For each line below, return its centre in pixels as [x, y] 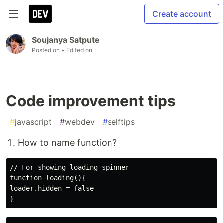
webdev [80, 122]
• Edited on [77, 50]
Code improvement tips [91, 101]
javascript [33, 122]
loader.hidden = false [52, 188]
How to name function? [67, 143]
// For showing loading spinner [70, 167]
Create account [182, 14]
